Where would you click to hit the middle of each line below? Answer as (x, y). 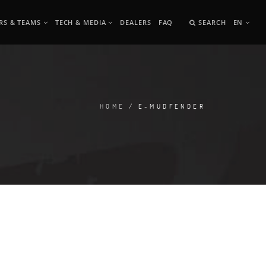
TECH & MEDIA (82, 22)
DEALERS (136, 22)
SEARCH (211, 22)
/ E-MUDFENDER (165, 106)
